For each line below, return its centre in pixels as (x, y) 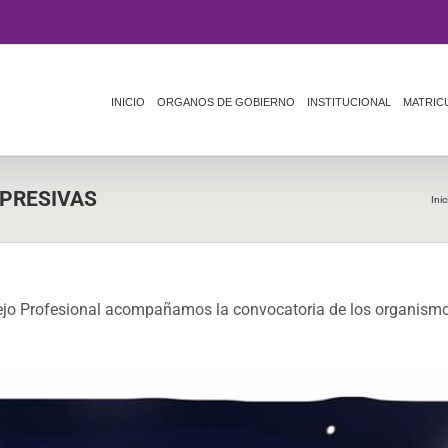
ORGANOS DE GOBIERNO (226, 102)
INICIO (128, 102)
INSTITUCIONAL (349, 102)
